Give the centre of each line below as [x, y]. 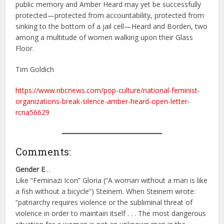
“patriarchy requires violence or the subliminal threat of [104, 202]
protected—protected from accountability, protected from [110, 15]
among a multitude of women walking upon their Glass [104, 37]
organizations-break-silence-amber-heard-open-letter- [103, 101]
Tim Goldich [35, 69]
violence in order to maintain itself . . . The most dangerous [111, 213]
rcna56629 [33, 112]
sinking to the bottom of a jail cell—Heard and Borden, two [112, 26]
